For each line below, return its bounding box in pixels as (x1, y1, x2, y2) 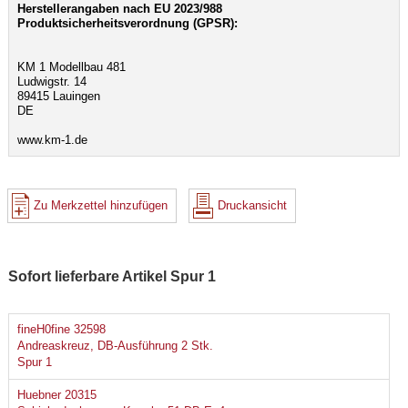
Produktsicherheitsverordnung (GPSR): (16, 16, 238, 30)
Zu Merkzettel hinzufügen (34, 198, 168, 212)
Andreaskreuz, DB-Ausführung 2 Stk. (16, 339, 213, 353)
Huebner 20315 (16, 388, 97, 403)
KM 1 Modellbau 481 (16, 60, 126, 74)
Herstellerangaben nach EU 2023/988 (16, 2, 222, 15)
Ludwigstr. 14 (16, 75, 87, 88)
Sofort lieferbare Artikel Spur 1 (7, 268, 216, 284)
